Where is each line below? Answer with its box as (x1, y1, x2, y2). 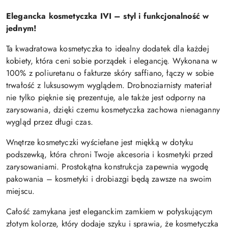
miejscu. (6, 185, 35, 197)
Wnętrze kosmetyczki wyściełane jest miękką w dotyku (6, 136, 193, 148)
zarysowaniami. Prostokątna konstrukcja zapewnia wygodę (6, 160, 209, 173)
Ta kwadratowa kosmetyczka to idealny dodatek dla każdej (6, 42, 209, 54)
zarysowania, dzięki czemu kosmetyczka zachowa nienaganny (6, 103, 220, 116)
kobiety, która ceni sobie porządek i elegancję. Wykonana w (6, 54, 218, 67)
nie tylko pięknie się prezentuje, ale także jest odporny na (6, 91, 206, 103)
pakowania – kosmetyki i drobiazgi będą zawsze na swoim (6, 173, 212, 185)
